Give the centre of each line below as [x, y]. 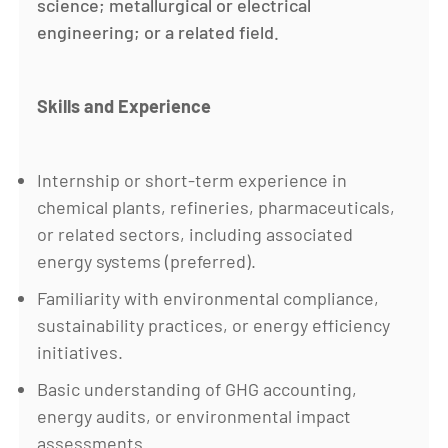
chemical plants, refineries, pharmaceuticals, [216, 206]
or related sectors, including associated [195, 233]
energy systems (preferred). [147, 260]
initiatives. [80, 351]
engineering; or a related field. [158, 31]
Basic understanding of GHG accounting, [197, 388]
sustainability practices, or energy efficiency [214, 324]
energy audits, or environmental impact [194, 415]
